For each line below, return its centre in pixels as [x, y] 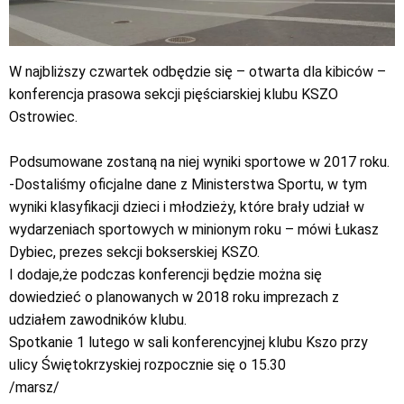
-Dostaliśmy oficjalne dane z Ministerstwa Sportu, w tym [188, 185]
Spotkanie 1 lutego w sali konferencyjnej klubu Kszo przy [188, 343]
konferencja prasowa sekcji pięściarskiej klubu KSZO [174, 95]
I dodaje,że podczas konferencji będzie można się [165, 275]
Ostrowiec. [43, 117]
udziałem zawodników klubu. [98, 320]
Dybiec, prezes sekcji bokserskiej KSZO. [134, 252]
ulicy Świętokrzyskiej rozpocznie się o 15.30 [147, 365]
